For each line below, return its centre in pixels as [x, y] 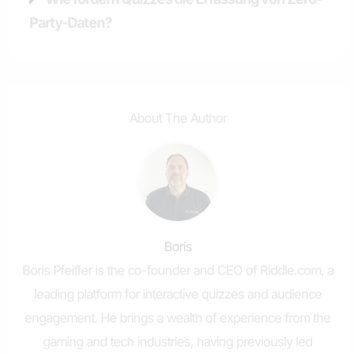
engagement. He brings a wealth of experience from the [177, 318]
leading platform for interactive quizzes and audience [177, 294]
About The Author [177, 118]
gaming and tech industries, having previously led [177, 342]
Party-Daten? [71, 22]
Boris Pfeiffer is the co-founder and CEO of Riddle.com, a [177, 271]
